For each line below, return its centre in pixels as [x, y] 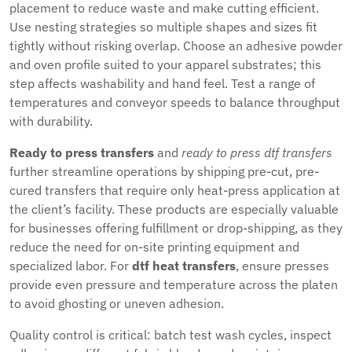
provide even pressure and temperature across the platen [174, 284]
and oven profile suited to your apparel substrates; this [165, 64]
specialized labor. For [71, 266]
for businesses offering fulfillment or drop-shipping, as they [176, 228]
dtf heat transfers [184, 266]
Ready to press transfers [82, 152]
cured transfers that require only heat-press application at [175, 190]
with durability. [51, 121]
